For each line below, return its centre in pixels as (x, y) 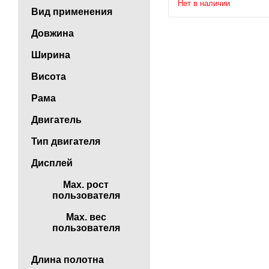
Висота (49, 77)
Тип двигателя (66, 141)
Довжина (53, 33)
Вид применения (72, 12)
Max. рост (86, 185)
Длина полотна (68, 260)
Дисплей (52, 163)
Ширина (51, 55)
